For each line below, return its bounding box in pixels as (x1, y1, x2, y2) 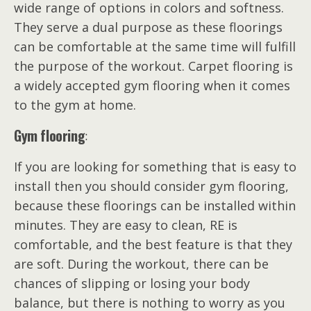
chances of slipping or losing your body (14, 274, 250, 292)
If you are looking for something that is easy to (14, 158, 296, 175)
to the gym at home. (14, 96, 136, 113)
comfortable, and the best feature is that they (14, 235, 292, 253)
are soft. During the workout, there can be (14, 255, 269, 272)
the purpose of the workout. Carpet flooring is (14, 57, 293, 74)
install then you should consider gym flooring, (14, 177, 289, 194)
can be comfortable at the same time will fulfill (14, 37, 296, 55)
